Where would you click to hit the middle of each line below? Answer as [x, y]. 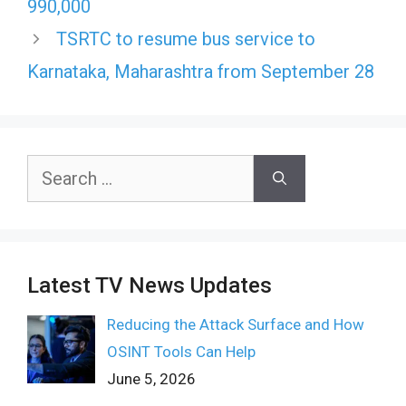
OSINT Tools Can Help [181, 352]
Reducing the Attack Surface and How [235, 324]
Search [50, 168]
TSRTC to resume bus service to [186, 39]
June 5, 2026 [151, 379]
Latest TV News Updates [150, 285]
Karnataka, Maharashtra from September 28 [201, 72]
